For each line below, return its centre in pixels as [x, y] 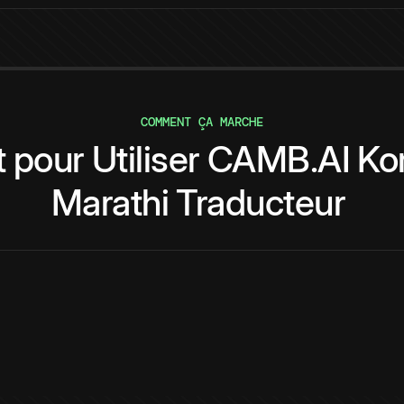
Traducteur [261, 203]
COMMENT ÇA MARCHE [202, 122]
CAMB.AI [279, 160]
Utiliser [146, 160]
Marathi [110, 203]
